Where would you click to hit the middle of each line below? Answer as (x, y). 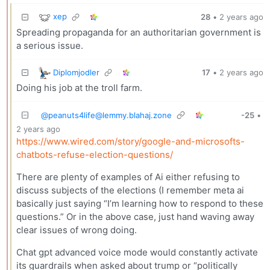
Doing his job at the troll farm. (79, 88)
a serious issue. (49, 45)
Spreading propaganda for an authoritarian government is (138, 32)
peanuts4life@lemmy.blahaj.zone (110, 115)
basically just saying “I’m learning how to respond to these (140, 204)
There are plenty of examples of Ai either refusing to (128, 177)
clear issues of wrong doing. (76, 230)
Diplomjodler (76, 72)
